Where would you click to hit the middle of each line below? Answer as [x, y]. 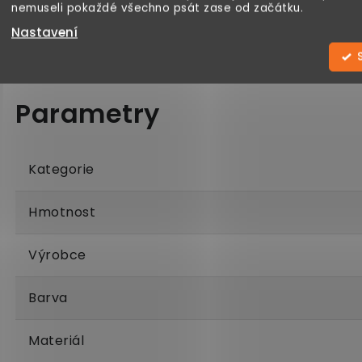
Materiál [56, 341]
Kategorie [61, 169]
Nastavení [44, 32]
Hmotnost [62, 212]
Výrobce [57, 255]
